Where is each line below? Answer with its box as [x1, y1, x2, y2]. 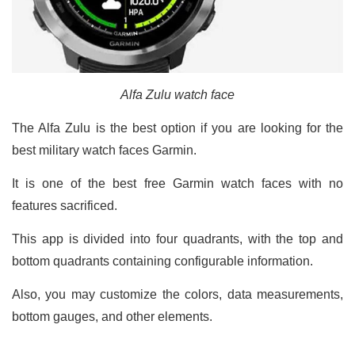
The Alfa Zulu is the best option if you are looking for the [12, 120, 343, 135]
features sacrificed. [12, 198, 120, 212]
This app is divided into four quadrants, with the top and [12, 231, 343, 246]
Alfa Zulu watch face [120, 87, 235, 101]
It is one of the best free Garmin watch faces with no [12, 176, 343, 190]
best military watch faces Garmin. [12, 143, 200, 157]
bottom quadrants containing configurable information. [12, 254, 313, 268]
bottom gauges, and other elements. [12, 309, 212, 323]
